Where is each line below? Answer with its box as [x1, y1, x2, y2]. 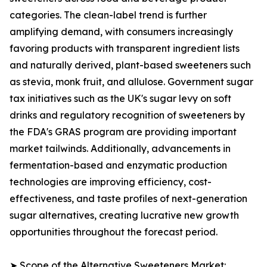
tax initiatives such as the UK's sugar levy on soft [10, 92, 231, 105]
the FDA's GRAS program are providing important [10, 126, 237, 138]
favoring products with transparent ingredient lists [10, 42, 240, 55]
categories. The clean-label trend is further [10, 9, 207, 21]
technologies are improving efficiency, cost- [10, 176, 212, 188]
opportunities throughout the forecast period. [10, 226, 218, 238]
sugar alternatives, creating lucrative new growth [10, 209, 239, 222]
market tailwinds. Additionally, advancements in [10, 142, 231, 155]
